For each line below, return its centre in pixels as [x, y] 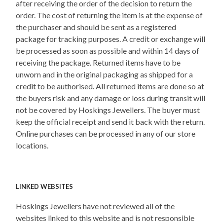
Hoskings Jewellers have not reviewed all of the [95, 206]
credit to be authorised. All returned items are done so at [110, 86]
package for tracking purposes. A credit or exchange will [110, 39]
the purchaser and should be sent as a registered [96, 27]
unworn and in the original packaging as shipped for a [104, 74]
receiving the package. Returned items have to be [98, 63]
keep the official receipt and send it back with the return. [110, 122]
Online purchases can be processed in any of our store [106, 134]
